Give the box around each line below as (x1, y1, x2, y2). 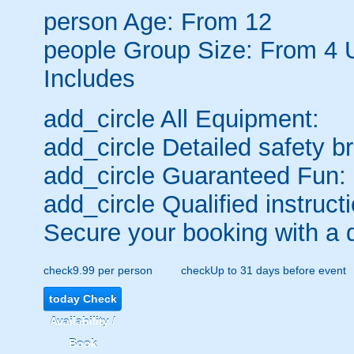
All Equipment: (155, 105, 319, 132)
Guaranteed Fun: (155, 162, 346, 189)
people (43, 36, 116, 63)
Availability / (50, 314, 115, 327)
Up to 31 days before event (210, 264, 346, 277)
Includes (43, 65, 135, 92)
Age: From (118, 8, 245, 35)
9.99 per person (73, 264, 153, 277)
